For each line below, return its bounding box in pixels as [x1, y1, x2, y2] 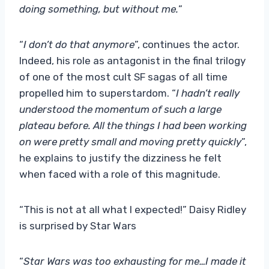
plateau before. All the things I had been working [19, 119, 247, 131]
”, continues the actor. [134, 38, 240, 50]
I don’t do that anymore [23, 38, 134, 50]
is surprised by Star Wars [19, 219, 136, 232]
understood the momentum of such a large [19, 103, 222, 115]
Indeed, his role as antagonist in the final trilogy [19, 54, 246, 67]
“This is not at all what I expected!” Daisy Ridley [19, 203, 246, 216]
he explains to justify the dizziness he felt [19, 151, 222, 164]
